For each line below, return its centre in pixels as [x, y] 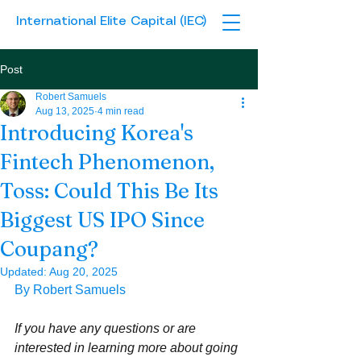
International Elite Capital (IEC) [111, 21]
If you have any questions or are [107, 328]
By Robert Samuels [70, 290]
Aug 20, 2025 [83, 272]
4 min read [121, 111]
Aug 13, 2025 [65, 111]
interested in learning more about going [128, 348]
